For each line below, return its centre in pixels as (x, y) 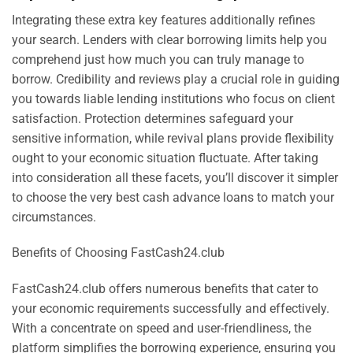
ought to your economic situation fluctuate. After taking (165, 158)
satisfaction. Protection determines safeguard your (152, 118)
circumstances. (54, 217)
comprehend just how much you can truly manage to (158, 59)
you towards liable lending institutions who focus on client (173, 98)
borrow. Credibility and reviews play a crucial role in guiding (176, 79)
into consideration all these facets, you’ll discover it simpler (175, 177)
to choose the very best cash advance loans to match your (173, 197)
